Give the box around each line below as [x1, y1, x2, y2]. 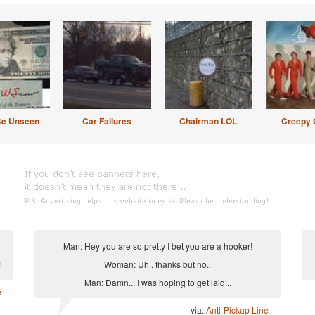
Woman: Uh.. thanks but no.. [104, 258, 211, 270]
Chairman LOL [179, 115, 237, 127]
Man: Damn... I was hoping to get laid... [84, 276, 231, 288]
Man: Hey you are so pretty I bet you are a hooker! [63, 240, 252, 252]
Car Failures [82, 115, 131, 127]
